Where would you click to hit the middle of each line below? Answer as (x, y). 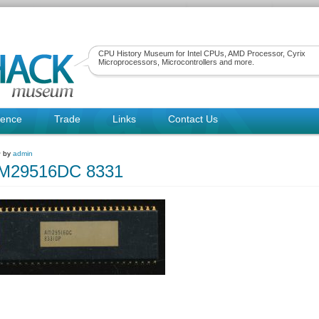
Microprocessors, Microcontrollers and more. (176, 62)
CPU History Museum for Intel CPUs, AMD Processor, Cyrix (202, 53)
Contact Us (193, 119)
